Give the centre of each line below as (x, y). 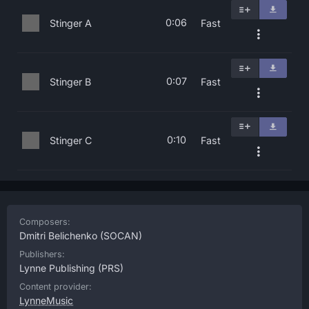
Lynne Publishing (57, 268)
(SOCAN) (120, 236)
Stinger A (71, 23)
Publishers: (42, 254)
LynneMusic (46, 300)
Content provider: (56, 287)
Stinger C (71, 140)
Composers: (45, 222)
